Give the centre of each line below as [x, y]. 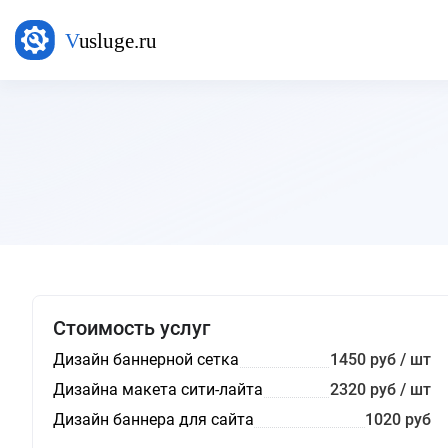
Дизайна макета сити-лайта [158, 389]
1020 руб [397, 419]
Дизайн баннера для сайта [153, 419]
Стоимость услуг [131, 328]
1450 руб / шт [380, 359]
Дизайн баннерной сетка [146, 359]
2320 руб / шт [380, 389]
